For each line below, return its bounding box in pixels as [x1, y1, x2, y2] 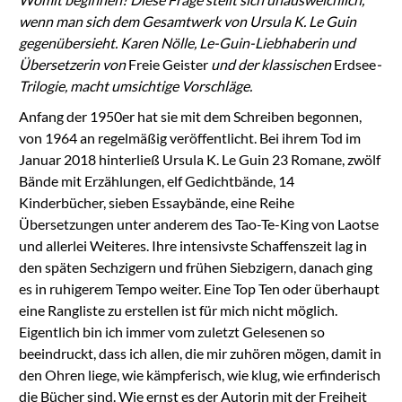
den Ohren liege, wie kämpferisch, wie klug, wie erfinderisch [18, 365, 380, 383]
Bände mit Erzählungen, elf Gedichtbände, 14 [18, 171, 294, 189]
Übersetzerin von [18, 55, 128, 73]
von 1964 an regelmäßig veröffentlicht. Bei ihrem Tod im [18, 128, 361, 146]
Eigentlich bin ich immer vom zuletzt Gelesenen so [18, 322, 325, 340]
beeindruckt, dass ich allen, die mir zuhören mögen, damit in [18, 344, 381, 362]
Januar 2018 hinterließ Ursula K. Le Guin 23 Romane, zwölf [18, 150, 380, 168]
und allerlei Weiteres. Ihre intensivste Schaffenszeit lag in [18, 236, 367, 254]
